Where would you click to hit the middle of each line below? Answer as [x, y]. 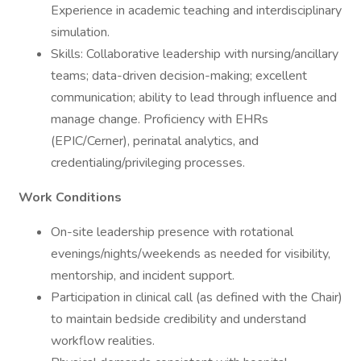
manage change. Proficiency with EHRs [160, 119]
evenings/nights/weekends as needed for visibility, [191, 254]
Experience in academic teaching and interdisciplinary [196, 10]
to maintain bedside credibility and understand [178, 319]
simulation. [80, 32]
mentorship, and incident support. [143, 276]
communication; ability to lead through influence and [194, 98]
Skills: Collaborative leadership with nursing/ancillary [195, 54]
